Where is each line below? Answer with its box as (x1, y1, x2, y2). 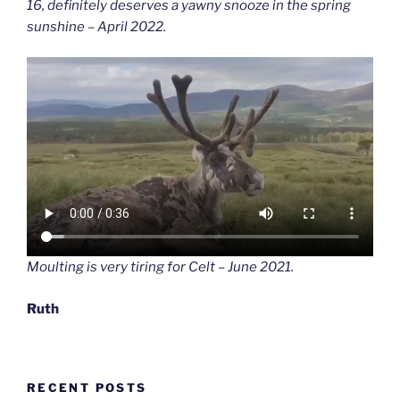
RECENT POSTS (27, 380, 147, 396)
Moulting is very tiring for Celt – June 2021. (27, 259, 294, 276)
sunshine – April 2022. (27, 18, 166, 35)
